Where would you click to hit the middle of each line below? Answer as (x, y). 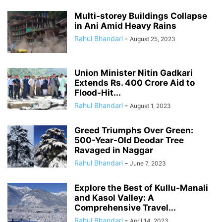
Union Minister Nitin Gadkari (134, 73)
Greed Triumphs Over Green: (134, 131)
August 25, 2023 (153, 39)
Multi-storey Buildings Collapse (141, 16)
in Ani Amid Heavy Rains (125, 26)
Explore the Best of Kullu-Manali (141, 188)
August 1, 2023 (150, 106)
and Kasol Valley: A (114, 198)
